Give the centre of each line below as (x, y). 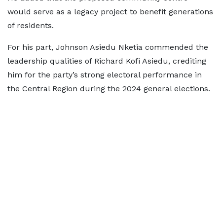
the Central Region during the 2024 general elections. (109, 89)
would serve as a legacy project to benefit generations (110, 12)
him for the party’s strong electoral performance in (105, 75)
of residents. (31, 26)
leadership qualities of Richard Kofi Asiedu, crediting (107, 61)
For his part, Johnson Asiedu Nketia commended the (108, 47)
